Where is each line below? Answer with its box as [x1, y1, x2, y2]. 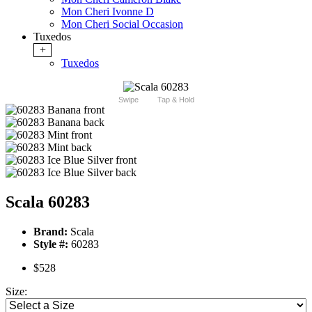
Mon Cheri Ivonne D [61, 6, 154, 18]
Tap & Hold [157, 95, 194, 104]
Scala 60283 [6, 193, 90, 212]
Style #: [33, 238, 68, 251]
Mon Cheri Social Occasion [61, 18, 183, 31]
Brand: [33, 226, 68, 238]
